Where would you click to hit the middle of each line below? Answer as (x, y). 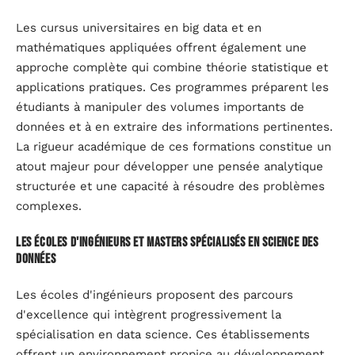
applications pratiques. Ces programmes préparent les (172, 88)
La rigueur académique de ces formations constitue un (174, 147)
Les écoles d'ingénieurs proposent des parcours (155, 295)
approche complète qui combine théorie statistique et (172, 68)
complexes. (49, 206)
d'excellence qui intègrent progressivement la (149, 315)
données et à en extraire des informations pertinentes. (174, 127)
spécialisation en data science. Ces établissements (163, 335)
